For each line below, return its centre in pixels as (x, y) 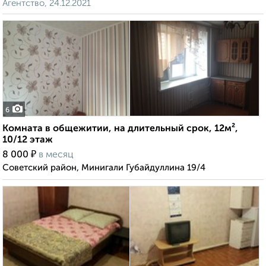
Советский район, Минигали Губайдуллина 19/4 (104, 168)
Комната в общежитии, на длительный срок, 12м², (120, 129)
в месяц (56, 155)
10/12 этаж (28, 140)
